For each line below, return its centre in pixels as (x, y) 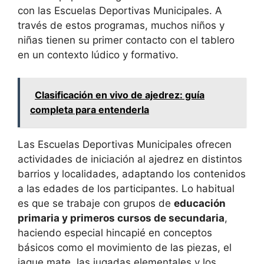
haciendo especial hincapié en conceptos (115, 232)
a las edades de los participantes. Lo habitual (126, 188)
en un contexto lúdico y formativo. (98, 55)
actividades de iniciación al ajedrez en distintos (130, 159)
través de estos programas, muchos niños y (121, 26)
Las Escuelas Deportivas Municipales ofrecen (125, 144)
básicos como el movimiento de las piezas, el (125, 247)
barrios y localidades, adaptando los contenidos (132, 174)
